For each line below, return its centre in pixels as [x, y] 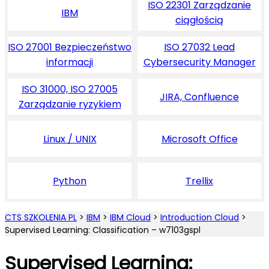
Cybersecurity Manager [199, 62]
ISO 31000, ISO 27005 [70, 89]
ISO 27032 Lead [199, 47]
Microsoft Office [199, 139]
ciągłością [199, 20]
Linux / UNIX [70, 139]
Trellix [199, 181]
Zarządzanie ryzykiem [70, 104]
